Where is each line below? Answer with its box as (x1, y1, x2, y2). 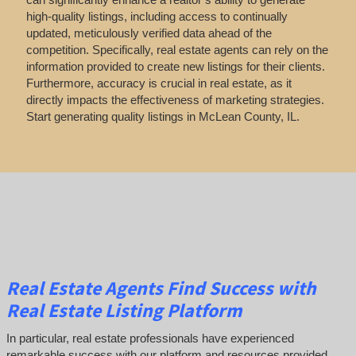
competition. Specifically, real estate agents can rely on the (25, 43, 328, 57)
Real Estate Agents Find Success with (6, 276, 316, 301)
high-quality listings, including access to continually (25, 10, 288, 24)
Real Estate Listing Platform (6, 298, 246, 323)
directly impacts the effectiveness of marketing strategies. (25, 93, 324, 107)
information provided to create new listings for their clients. (25, 60, 325, 74)
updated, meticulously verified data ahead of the (25, 26, 272, 41)
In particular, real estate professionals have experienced (6, 331, 294, 345)
